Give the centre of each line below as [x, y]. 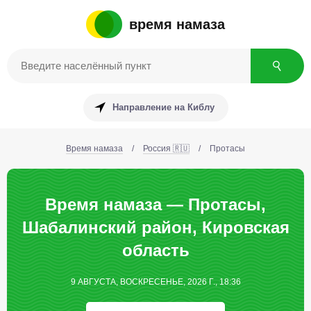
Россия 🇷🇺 [166, 149]
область [155, 250]
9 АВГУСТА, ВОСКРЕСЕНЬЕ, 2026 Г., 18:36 [155, 282]
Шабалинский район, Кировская [155, 227]
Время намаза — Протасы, [155, 204]
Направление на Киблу [163, 107]
